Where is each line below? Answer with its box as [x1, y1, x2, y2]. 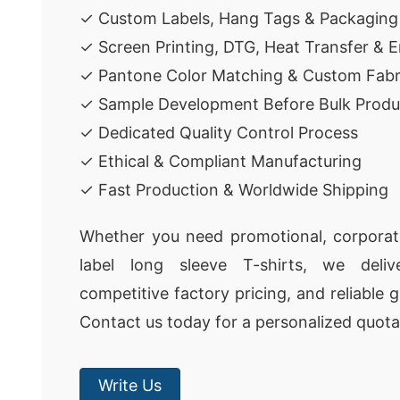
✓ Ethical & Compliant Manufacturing [79, 152, 362, 171]
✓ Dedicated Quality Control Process [79, 123, 358, 142]
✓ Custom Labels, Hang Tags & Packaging [79, 9, 398, 28]
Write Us [98, 376, 162, 395]
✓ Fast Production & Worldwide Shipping [79, 180, 388, 199]
